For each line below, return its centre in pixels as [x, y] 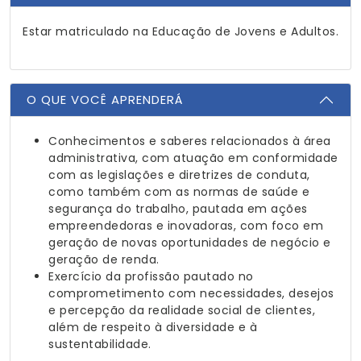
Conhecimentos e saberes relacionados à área [190, 141]
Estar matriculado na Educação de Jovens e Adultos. [180, 31]
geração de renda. [104, 259]
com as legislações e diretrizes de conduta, [179, 175]
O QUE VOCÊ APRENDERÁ [105, 100]
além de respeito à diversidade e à [153, 327]
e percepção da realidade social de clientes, [182, 310]
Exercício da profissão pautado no [151, 276]
